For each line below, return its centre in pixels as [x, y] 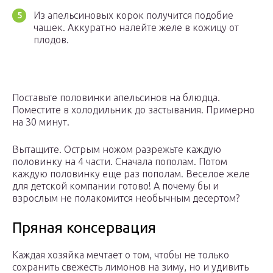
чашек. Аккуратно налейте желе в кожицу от [136, 28]
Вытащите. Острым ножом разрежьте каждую [117, 150]
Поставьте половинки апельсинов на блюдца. [116, 98]
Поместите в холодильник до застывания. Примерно [133, 110]
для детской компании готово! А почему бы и [115, 186]
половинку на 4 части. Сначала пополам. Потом [120, 162]
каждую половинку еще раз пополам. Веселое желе [131, 174]
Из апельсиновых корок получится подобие [133, 16]
